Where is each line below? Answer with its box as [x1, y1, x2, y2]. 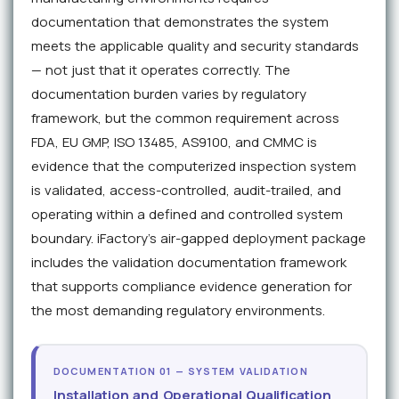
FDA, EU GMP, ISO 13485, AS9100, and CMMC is [31, 133, 317, 152]
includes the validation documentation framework [31, 253, 346, 273]
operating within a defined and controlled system [31, 205, 343, 224]
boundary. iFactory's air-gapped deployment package [31, 229, 366, 248]
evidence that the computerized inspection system [31, 157, 356, 176]
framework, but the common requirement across [31, 109, 339, 128]
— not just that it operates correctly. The [31, 61, 290, 80]
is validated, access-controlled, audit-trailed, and [31, 181, 341, 200]
